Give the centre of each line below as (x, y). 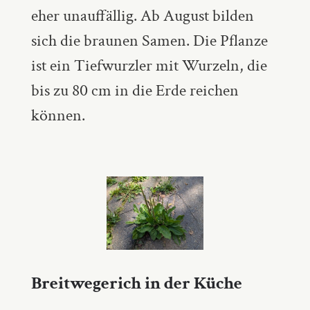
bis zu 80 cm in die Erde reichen (135, 90)
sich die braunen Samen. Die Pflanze (149, 40)
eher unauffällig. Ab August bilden (142, 16)
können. (58, 115)
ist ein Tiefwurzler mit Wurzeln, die (149, 65)
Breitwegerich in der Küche (136, 283)
